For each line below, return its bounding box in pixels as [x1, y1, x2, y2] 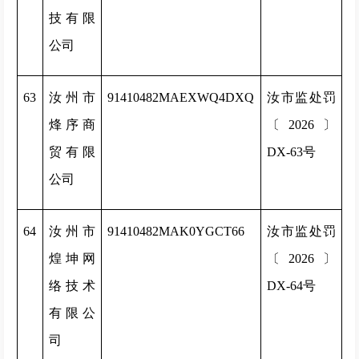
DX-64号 [267, 279, 316, 292]
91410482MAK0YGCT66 [107, 224, 244, 238]
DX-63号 [267, 145, 316, 159]
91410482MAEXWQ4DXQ [107, 91, 254, 104]
